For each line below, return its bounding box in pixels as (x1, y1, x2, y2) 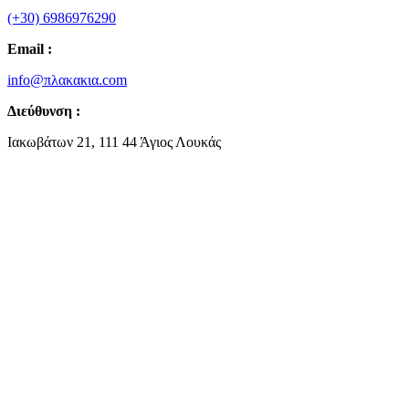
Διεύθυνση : (7, 103, 80, 120)
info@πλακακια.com (7, 72, 127, 89)
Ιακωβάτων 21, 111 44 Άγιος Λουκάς (7, 134, 221, 151)
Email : (7, 41, 52, 58)
